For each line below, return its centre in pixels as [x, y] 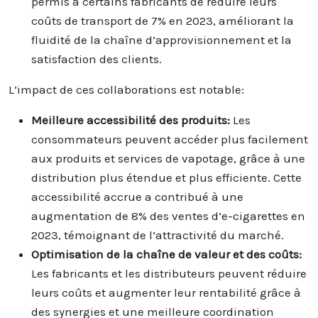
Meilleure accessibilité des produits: [132, 120]
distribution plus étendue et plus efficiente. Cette [166, 177]
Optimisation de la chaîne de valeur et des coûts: [166, 254]
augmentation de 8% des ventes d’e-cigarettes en [168, 215]
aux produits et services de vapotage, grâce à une [168, 158]
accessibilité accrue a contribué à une [137, 196]
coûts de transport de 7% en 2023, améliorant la [163, 20]
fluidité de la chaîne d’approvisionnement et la [161, 39]
